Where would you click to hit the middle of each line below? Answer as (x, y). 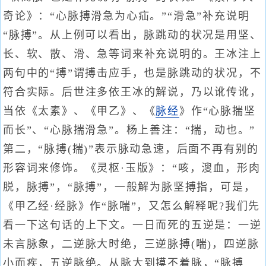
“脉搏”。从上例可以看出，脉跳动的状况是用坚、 (132, 35)
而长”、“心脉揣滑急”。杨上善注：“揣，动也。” (129, 130)
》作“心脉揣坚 (218, 111)
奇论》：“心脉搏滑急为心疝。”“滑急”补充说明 (126, 16)
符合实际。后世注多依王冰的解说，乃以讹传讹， (132, 92)
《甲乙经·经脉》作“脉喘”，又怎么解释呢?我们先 (132, 206)
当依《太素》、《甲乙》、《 (80, 111)
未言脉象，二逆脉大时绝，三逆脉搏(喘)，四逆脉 (131, 244)
